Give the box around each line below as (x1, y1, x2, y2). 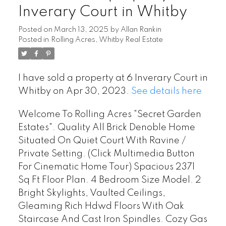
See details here (131, 86, 202, 96)
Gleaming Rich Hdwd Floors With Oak (18, 201, 184, 211)
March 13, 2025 (53, 26, 108, 33)
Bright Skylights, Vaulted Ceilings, (18, 188, 165, 198)
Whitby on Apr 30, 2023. (18, 86, 131, 96)
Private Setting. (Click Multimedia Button (18, 149, 195, 158)
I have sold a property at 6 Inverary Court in (18, 73, 208, 83)
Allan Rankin (120, 26, 161, 33)
